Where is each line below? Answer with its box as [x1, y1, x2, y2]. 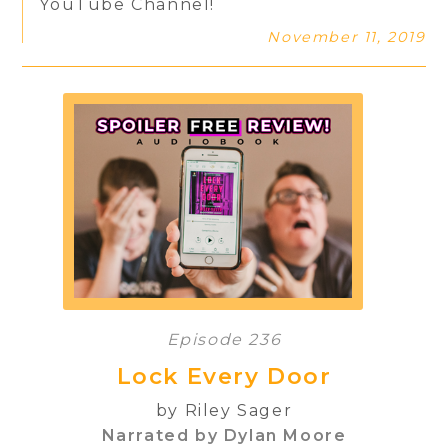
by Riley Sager [155, 401, 293, 421]
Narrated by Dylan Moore [101, 426, 347, 446]
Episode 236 [166, 330, 282, 350]
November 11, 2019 [267, 28, 426, 47]
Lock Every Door [116, 361, 332, 390]
